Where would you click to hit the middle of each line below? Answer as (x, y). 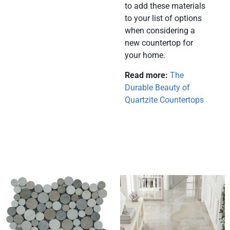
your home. (145, 55)
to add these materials (165, 6)
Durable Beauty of (157, 87)
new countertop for (159, 43)
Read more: (147, 75)
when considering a (160, 31)
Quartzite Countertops (164, 100)
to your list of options (163, 18)
